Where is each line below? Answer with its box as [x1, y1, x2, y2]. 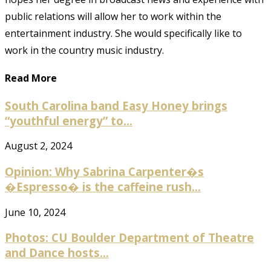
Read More [5, 71, 57, 85]
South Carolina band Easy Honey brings [5, 97, 227, 113]
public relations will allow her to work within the [5, 10, 221, 24]
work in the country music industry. [5, 44, 164, 57]
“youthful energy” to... [5, 113, 132, 128]
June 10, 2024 [5, 205, 65, 219]
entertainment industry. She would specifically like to [5, 27, 242, 41]
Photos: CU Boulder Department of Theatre [5, 230, 254, 246]
